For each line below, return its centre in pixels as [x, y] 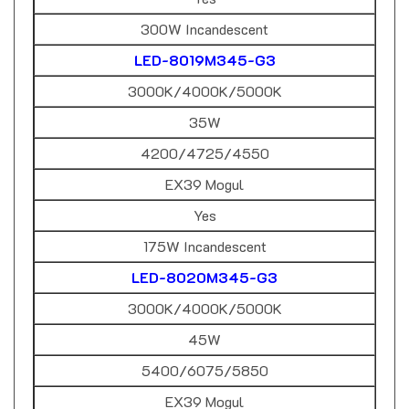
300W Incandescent [204, 12]
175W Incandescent [204, 229]
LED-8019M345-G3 [204, 43]
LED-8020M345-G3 [204, 260]
